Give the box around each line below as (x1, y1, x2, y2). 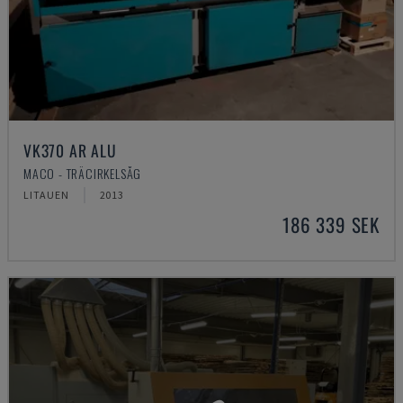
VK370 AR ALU (23, 139, 117, 162)
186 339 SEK (282, 210, 380, 238)
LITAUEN (23, 188, 69, 201)
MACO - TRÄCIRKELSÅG (23, 164, 142, 183)
